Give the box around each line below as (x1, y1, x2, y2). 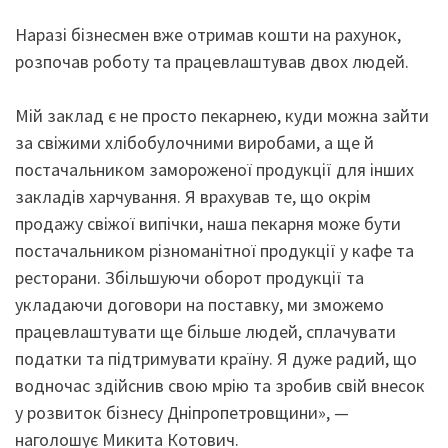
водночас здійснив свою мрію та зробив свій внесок (15, 374, 425, 397)
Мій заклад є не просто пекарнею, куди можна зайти (15, 104, 429, 127)
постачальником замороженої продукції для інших (15, 158, 414, 181)
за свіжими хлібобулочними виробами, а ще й (15, 131, 374, 154)
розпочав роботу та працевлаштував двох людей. (15, 50, 409, 73)
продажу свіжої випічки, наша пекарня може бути (15, 212, 401, 235)
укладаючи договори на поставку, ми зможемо (15, 293, 384, 316)
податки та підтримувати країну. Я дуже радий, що (15, 347, 417, 370)
